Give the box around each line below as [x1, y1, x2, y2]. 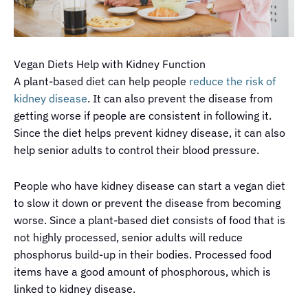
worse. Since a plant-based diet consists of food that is [14, 212, 285, 227]
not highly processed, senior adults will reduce [14, 230, 243, 244]
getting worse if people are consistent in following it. [14, 108, 272, 122]
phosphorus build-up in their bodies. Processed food [14, 247, 272, 261]
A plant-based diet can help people [14, 74, 189, 88]
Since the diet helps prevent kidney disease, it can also [14, 125, 285, 140]
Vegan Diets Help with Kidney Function [14, 56, 206, 71]
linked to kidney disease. [14, 281, 135, 296]
